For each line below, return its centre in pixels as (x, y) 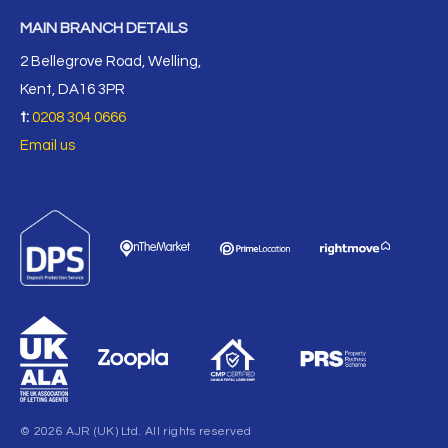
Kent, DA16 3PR (72, 90)
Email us (47, 146)
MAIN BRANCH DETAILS (104, 28)
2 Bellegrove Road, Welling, (110, 62)
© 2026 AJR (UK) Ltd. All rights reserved (136, 432)
